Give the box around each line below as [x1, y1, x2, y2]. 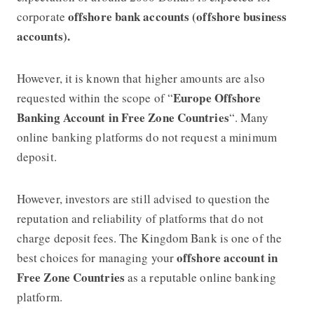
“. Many [228, 109, 269, 125]
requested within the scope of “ [16, 89, 174, 106]
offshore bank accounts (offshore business [67, 7, 287, 25]
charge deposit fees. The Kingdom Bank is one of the [16, 229, 282, 246]
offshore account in [177, 248, 278, 266]
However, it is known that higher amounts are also [16, 69, 265, 86]
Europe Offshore [173, 88, 261, 107]
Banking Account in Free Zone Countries [16, 108, 229, 126]
